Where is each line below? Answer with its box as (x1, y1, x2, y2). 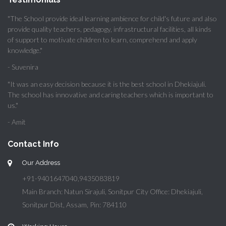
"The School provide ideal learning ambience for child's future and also (8, 14, 217, 23)
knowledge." (8, 45, 42, 54)
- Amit (8, 117, 26, 126)
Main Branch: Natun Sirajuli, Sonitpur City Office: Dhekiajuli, (22, 187, 203, 196)
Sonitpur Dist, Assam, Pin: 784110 (22, 200, 127, 209)
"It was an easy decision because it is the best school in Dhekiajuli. (8, 79, 206, 88)
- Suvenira (8, 62, 38, 71)
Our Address (22, 158, 60, 166)
